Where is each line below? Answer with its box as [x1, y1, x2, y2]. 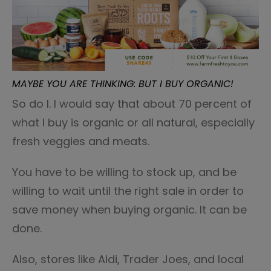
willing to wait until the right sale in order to [12, 183, 244, 198]
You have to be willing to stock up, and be [12, 164, 237, 180]
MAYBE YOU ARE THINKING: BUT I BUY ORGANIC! [12, 76, 233, 91]
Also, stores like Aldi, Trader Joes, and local [12, 251, 244, 267]
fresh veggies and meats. [12, 133, 149, 149]
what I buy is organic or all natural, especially [12, 114, 255, 130]
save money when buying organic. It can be [12, 201, 247, 217]
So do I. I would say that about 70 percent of [12, 96, 252, 111]
